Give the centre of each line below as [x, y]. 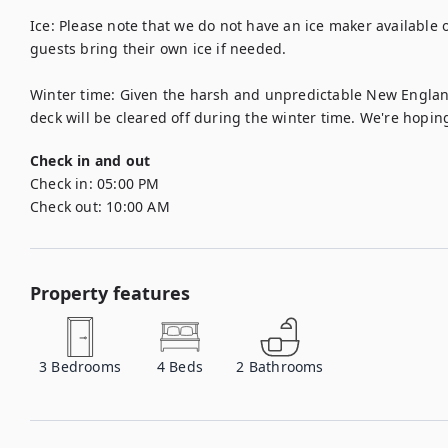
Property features [110, 293]
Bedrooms [86, 366]
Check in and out [90, 160]
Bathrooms [286, 366]
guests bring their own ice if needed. [162, 48]
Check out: [66, 206]
